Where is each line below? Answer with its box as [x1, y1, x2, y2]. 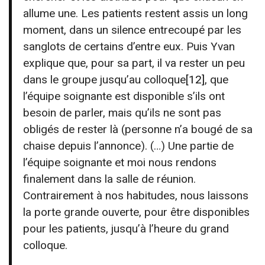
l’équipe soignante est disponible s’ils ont [23, 89, 225, 103]
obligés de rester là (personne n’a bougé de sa [23, 122, 253, 136]
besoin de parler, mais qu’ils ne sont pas [23, 105, 222, 119]
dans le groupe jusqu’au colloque [23, 72, 186, 86]
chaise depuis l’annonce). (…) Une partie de [23, 138, 234, 153]
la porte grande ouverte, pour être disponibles [23, 205, 250, 219]
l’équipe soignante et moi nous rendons [23, 155, 217, 169]
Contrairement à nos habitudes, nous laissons [23, 188, 249, 202]
